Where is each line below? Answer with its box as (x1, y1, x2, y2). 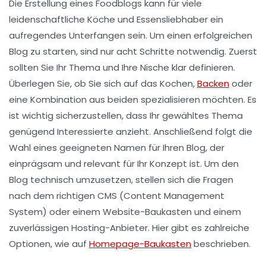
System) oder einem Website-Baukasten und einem (9, 205, 241, 218)
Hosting (71, 221, 105, 235)
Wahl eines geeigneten (9, 141, 114, 154)
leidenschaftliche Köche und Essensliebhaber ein (9, 13, 223, 26)
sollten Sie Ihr (9, 61, 69, 74)
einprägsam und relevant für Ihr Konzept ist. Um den (9, 157, 239, 170)
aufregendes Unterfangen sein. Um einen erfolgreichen (9, 29, 252, 42)
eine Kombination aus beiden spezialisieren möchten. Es (9, 93, 256, 106)
